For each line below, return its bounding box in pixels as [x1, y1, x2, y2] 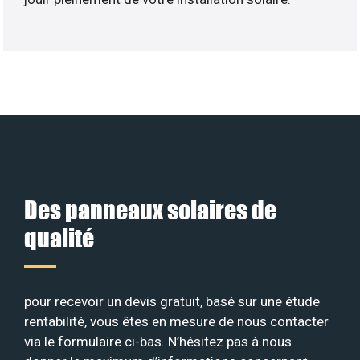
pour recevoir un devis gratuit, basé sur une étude [24, 292, 320, 309]
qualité [24, 222, 94, 252]
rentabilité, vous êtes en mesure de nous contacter [24, 313, 329, 329]
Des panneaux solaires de [24, 194, 276, 224]
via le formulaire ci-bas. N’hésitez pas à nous [24, 333, 292, 350]
